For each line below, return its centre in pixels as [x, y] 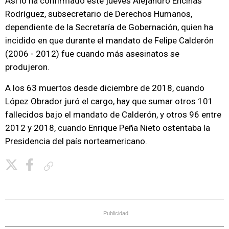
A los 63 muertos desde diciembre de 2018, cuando [105, 88]
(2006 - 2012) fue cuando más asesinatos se [92, 54]
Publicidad [116, 213]
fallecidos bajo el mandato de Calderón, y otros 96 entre [113, 114]
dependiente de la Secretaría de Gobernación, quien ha [109, 27]
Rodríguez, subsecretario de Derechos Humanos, [99, 14]
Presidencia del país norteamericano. [76, 141]
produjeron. [27, 67]
